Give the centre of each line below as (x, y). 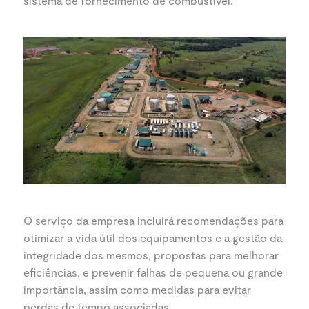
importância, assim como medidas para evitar (137, 289)
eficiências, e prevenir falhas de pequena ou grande (153, 272)
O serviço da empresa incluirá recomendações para (153, 220)
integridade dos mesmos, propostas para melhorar (151, 255)
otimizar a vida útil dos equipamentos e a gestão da (153, 237)
